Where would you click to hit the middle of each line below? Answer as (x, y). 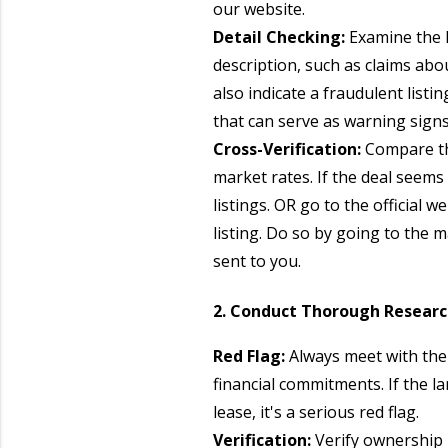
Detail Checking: (278, 36)
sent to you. (256, 260)
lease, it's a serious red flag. (315, 412)
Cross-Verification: (286, 148)
